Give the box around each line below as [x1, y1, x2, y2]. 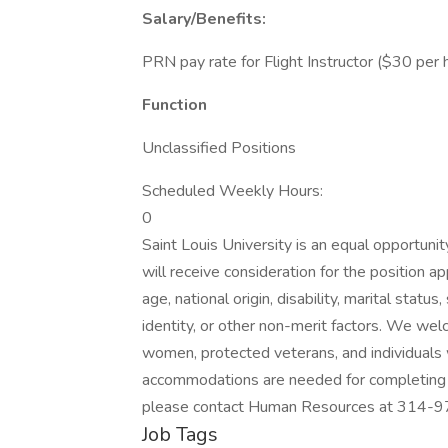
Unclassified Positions [142, 137, 296, 159]
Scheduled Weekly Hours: [142, 180, 323, 202]
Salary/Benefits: [142, 8, 266, 30]
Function [142, 94, 207, 116]
